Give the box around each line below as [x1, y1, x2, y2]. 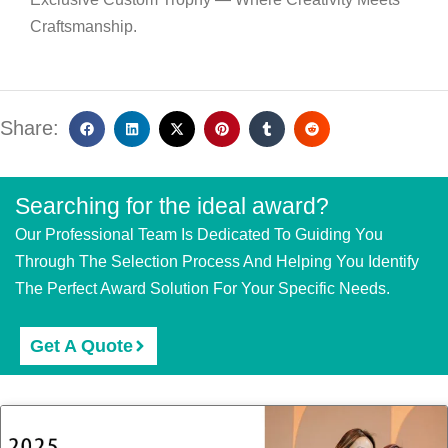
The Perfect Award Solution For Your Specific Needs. [15, 280, 390, 297]
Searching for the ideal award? [15, 193, 329, 219]
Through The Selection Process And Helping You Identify [15, 253, 419, 270]
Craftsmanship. [30, 18, 137, 35]
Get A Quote [30, 336, 133, 356]
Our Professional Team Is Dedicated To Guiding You [15, 226, 383, 243]
